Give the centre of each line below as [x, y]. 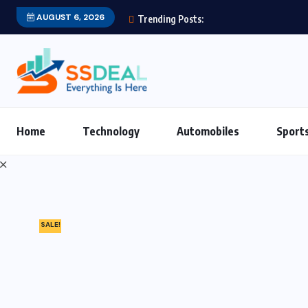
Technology [111, 131]
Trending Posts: [169, 19]
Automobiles [208, 131]
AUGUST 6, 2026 [69, 17]
